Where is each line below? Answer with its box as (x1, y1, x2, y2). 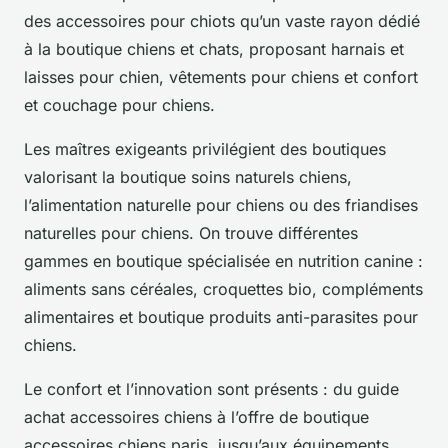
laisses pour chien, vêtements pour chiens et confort (24, 66, 418, 87)
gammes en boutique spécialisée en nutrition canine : (24, 250, 423, 271)
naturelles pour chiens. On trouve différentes (24, 222, 358, 243)
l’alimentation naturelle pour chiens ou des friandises (24, 194, 418, 215)
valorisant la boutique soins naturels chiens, (24, 166, 352, 187)
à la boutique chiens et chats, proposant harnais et (24, 38, 404, 59)
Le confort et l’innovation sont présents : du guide (24, 378, 399, 399)
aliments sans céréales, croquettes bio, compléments (24, 278, 423, 299)
